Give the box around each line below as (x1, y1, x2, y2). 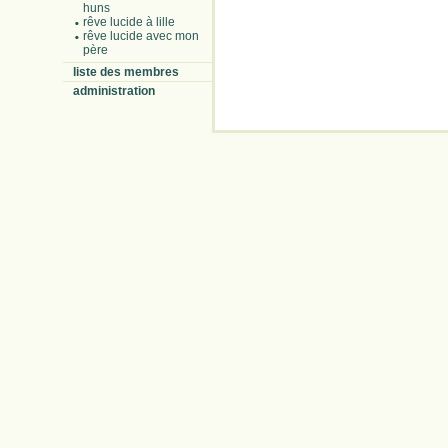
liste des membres (72, 65, 179, 79)
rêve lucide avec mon (82, 29, 199, 43)
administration (72, 84, 155, 98)
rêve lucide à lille (82, 15, 175, 29)
